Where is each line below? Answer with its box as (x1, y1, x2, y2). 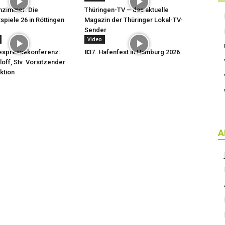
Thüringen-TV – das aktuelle (84, 6, 169, 14)
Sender (84, 26, 106, 34)
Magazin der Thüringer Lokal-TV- (84, 16, 183, 24)
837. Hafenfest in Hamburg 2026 (84, 48, 180, 56)
